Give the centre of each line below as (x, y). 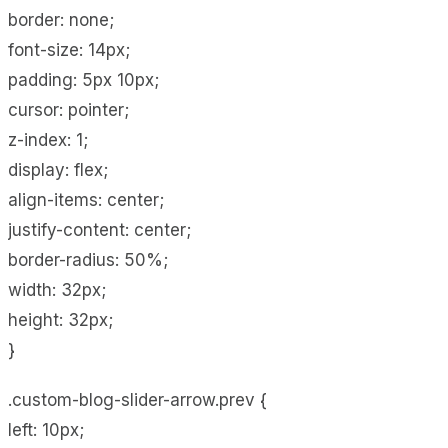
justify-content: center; (99, 229)
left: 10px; (46, 429)
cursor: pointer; (68, 109)
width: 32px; (57, 289)
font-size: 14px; (69, 49)
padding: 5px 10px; (83, 79)
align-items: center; (86, 199)
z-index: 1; (48, 139)
